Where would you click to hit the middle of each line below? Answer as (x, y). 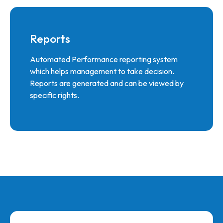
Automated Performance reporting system (104, 59)
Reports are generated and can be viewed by (107, 83)
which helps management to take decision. (102, 71)
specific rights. (55, 95)
